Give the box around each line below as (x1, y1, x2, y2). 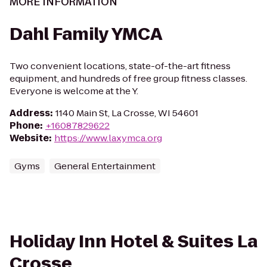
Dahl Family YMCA (10, 23, 162, 46)
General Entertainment (54, 160, 156, 172)
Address (10, 107, 50, 119)
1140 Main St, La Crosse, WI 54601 (55, 107, 198, 119)
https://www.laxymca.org (54, 132, 162, 144)
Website (10, 132, 49, 144)
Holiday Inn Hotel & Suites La (10, 230, 257, 253)
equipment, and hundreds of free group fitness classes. (10, 72, 247, 85)
